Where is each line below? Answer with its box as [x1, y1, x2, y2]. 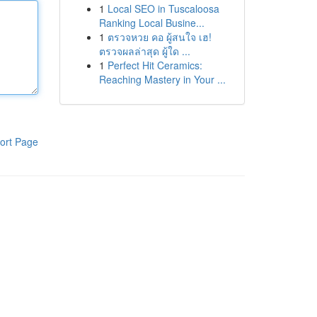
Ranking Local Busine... [98, 16, 204, 30]
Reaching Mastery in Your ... [98, 72, 226, 86]
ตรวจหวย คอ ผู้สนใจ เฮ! [107, 30, 212, 44]
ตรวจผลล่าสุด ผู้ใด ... [98, 44, 190, 58]
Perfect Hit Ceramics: [107, 58, 202, 72]
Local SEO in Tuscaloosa [107, 1, 219, 16]
